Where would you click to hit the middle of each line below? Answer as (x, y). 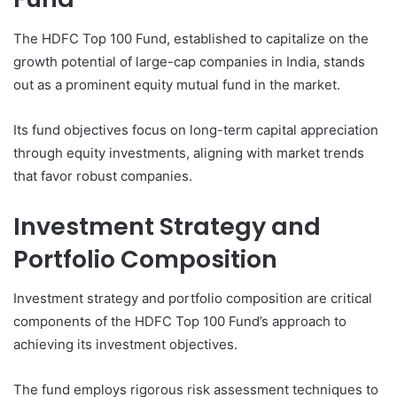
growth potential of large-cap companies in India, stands (189, 61)
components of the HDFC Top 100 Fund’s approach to (180, 322)
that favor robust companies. (103, 175)
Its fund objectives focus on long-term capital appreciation (196, 129)
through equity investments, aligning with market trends (189, 152)
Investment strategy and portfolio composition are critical (193, 299)
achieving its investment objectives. (125, 345)
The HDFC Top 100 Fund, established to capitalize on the (191, 38)
